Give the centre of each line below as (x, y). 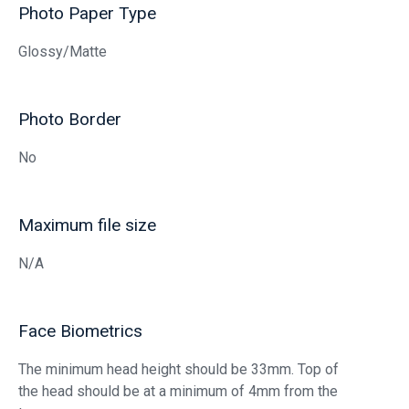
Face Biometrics (80, 331)
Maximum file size (87, 225)
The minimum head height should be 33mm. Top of (178, 370)
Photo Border (70, 120)
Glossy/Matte (63, 52)
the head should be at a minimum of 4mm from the (178, 392)
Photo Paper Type (87, 14)
